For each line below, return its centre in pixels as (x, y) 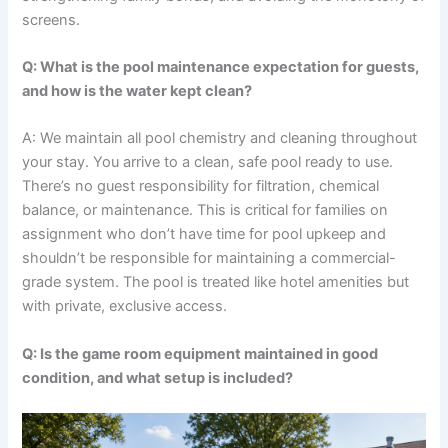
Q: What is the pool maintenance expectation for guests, (221, 66)
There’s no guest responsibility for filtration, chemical (201, 186)
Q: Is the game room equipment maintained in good (200, 353)
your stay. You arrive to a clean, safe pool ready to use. (208, 162)
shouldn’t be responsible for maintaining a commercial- (209, 258)
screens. (51, 19)
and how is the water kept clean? (137, 90)
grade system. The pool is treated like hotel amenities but (216, 282)
